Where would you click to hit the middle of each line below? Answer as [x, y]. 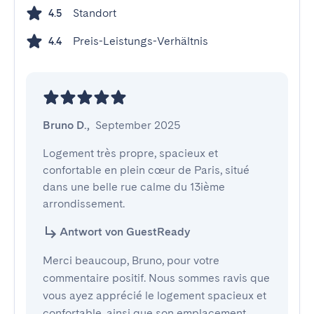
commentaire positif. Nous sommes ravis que [156, 278]
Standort [95, 13]
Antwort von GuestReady [125, 232]
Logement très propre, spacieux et [130, 153]
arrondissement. [84, 204]
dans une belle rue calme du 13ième [134, 187]
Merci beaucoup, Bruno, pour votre [131, 260]
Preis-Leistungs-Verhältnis [141, 41]
